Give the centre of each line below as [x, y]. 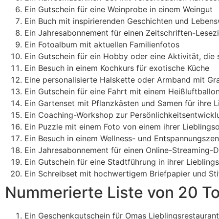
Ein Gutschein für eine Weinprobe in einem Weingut [119, 9]
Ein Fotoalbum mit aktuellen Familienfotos [102, 44]
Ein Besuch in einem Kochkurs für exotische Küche [117, 68]
